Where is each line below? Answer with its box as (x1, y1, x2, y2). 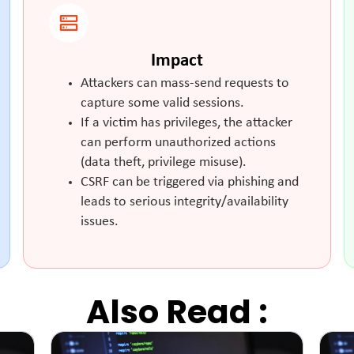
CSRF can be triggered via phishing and (81, 175, 299, 189)
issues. (81, 214, 119, 228)
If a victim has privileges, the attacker (81, 115, 293, 130)
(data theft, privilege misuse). (81, 155, 247, 169)
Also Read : (86, 289, 268, 335)
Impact (150, 51, 203, 70)
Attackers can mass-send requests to (81, 76, 290, 90)
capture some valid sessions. (81, 96, 245, 110)
